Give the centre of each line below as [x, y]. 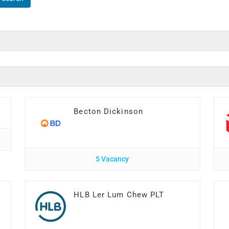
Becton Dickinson [108, 111]
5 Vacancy [112, 159]
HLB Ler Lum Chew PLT [119, 195]
